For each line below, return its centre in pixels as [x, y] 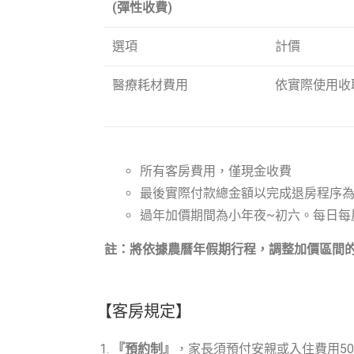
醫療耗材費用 [150, 85]
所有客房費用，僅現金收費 [216, 171]
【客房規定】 [144, 312]
